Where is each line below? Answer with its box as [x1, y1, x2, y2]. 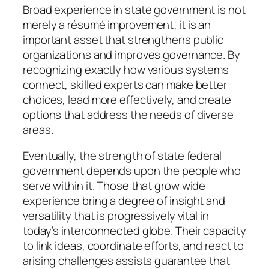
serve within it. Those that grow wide [23, 178, 206, 194]
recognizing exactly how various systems [23, 61, 229, 77]
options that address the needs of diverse [23, 106, 234, 122]
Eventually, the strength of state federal [23, 148, 222, 164]
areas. [23, 121, 53, 138]
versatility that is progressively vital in [23, 208, 209, 224]
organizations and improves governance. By [23, 46, 240, 62]
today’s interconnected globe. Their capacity [23, 223, 246, 239]
